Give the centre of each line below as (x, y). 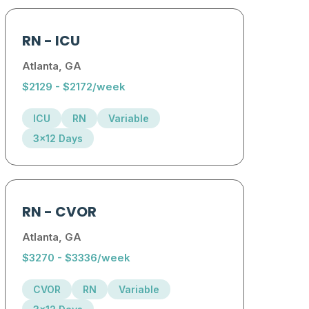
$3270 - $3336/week (77, 258)
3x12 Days (58, 139)
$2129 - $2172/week (74, 87)
